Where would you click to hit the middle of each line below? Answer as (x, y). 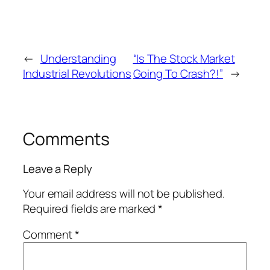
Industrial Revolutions (77, 73)
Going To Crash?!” (178, 73)
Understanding (78, 58)
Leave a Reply (58, 169)
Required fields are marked (91, 208)
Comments (67, 139)
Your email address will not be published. (124, 193)
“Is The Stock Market (184, 58)
